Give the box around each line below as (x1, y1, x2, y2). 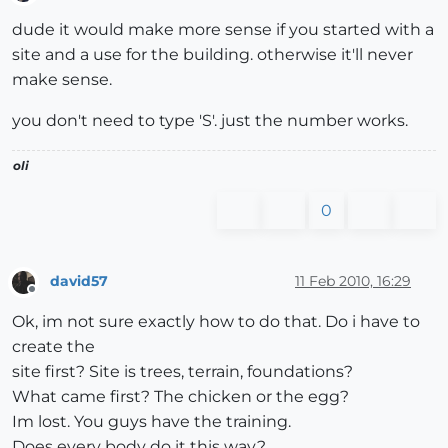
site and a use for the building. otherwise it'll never (12, 44, 413, 64)
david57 (50, 272, 108, 291)
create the (12, 337, 95, 357)
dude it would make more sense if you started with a (12, 19, 434, 39)
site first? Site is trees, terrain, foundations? (12, 362, 353, 382)
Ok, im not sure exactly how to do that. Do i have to (12, 312, 420, 332)
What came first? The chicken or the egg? (12, 387, 349, 407)
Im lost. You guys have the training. (12, 412, 291, 432)
